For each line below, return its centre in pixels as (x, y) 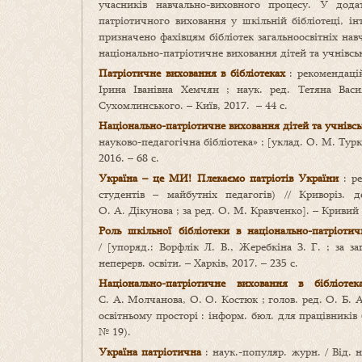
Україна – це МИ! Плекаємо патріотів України (219, 178)
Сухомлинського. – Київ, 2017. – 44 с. (193, 105)
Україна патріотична (150, 352)
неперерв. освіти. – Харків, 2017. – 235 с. (198, 263)
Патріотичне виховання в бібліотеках (192, 73)
